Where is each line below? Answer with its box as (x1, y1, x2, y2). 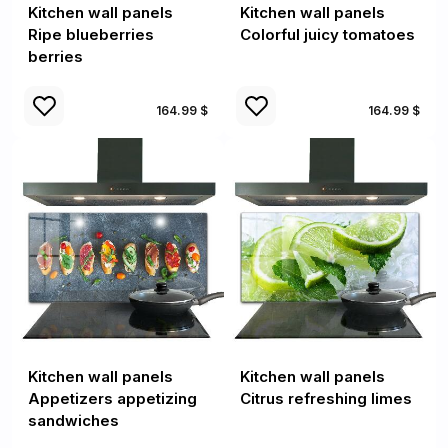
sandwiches (28, 411, 119, 430)
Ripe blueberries (28, 25, 154, 44)
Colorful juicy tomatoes (240, 25, 415, 44)
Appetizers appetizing (28, 389, 197, 408)
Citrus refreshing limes (240, 389, 412, 408)
